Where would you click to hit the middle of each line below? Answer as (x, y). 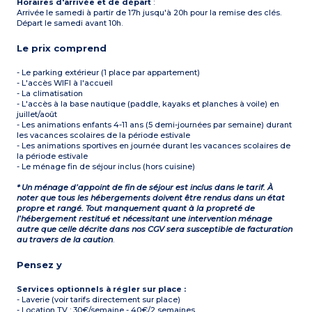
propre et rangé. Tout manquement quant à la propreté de (136, 209)
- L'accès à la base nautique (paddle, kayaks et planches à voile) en (148, 104)
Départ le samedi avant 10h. (70, 23)
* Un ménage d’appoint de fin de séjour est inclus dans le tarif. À (145, 188)
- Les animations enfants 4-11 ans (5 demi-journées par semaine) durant (155, 125)
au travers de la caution (65, 240)
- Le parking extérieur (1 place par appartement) (109, 73)
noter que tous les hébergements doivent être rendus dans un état (151, 198)
